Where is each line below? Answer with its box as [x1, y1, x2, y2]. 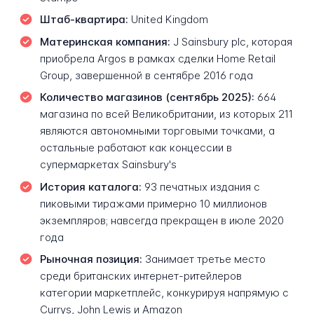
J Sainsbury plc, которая [170, 34, 292, 48]
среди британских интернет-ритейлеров [39, 269, 242, 283]
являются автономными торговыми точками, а [39, 124, 275, 138]
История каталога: [39, 179, 142, 193]
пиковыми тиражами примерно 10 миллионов [39, 196, 267, 210]
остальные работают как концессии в [39, 141, 232, 155]
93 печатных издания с [141, 179, 260, 193]
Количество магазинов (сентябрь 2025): [39, 90, 254, 104]
